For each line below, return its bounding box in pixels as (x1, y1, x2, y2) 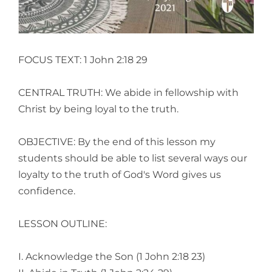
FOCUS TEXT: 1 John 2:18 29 (18, 53, 148, 66)
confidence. (18, 185, 75, 197)
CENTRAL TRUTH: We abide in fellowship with (18, 86, 239, 98)
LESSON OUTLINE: (18, 217, 107, 229)
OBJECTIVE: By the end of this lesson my (18, 135, 216, 148)
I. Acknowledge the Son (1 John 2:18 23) (18, 250, 205, 262)
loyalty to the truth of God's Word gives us (18, 168, 221, 180)
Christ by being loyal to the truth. (18, 103, 178, 115)
